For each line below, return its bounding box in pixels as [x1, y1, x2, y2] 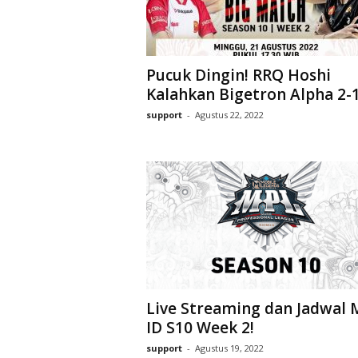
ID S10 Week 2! [145, 317, 254, 338]
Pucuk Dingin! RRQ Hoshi [145, 65, 331, 86]
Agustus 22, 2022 [194, 109, 264, 121]
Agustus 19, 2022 [194, 342, 264, 354]
